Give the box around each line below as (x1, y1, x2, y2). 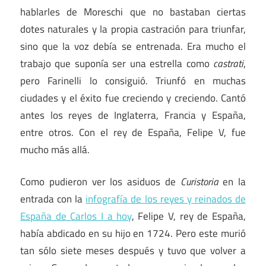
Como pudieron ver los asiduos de (20, 174, 180, 190)
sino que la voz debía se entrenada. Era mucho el (20, 38, 246, 54)
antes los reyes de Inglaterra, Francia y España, (20, 107, 246, 123)
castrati (213, 55, 243, 71)
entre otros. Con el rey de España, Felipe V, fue (20, 124, 246, 140)
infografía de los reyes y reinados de (85, 191, 246, 207)
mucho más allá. (20, 141, 90, 157)
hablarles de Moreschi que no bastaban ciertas (20, 4, 246, 20)
